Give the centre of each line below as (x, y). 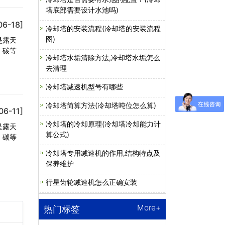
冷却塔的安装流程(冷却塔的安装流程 (103, 28)
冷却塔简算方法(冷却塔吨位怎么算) (101, 105)
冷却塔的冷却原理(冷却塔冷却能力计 (103, 124)
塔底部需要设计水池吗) (82, 10)
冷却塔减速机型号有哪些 (84, 87)
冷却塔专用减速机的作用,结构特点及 (103, 153)
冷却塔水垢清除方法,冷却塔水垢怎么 (103, 58)
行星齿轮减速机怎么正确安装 (91, 182)
